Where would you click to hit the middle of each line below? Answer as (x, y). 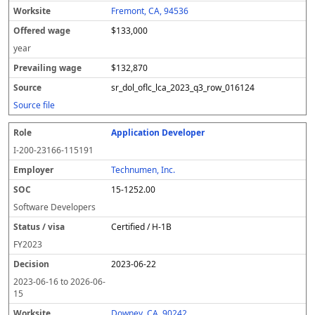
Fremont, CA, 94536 (150, 11)
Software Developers (54, 207)
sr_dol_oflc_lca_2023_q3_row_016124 (183, 88)
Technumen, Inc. (143, 170)
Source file (34, 105)
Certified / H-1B (142, 227)
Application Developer (158, 133)
